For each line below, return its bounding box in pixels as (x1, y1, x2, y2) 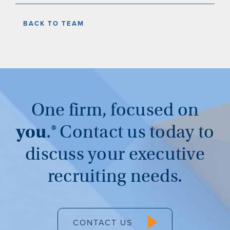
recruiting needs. (47, 165, 183, 187)
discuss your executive (25, 143, 205, 165)
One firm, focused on (31, 99, 199, 121)
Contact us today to (60, 121, 215, 143)
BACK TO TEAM (23, 18, 85, 28)
